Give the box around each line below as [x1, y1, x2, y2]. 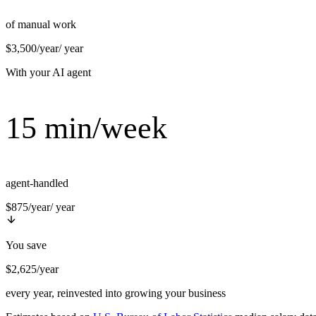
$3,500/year [6, 42, 59, 55]
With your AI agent [6, 66, 91, 79]
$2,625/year [6, 263, 59, 276]
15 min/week [6, 111, 167, 146]
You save [6, 239, 47, 252]
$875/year [6, 201, 50, 214]
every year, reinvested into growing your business [6, 287, 226, 300]
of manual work [6, 18, 76, 31]
